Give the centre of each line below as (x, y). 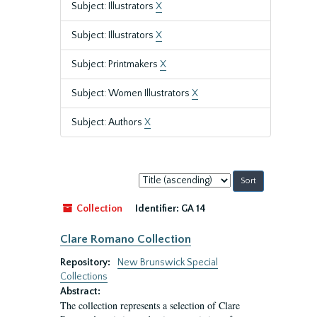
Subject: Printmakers (116, 64)
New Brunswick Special (168, 263)
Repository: (86, 263)
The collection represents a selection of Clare (150, 305)
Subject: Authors (108, 122)
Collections (84, 277)
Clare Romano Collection (126, 239)
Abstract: (80, 292)
